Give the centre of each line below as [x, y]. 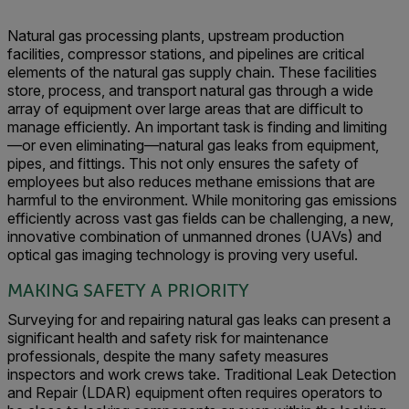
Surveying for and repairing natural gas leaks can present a [199, 320]
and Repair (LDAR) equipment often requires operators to [195, 393]
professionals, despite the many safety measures [168, 356]
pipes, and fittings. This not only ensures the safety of [183, 163]
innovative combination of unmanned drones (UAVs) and [194, 236]
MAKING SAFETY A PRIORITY [128, 290]
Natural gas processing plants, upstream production [176, 36]
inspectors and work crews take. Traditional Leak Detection [202, 374]
